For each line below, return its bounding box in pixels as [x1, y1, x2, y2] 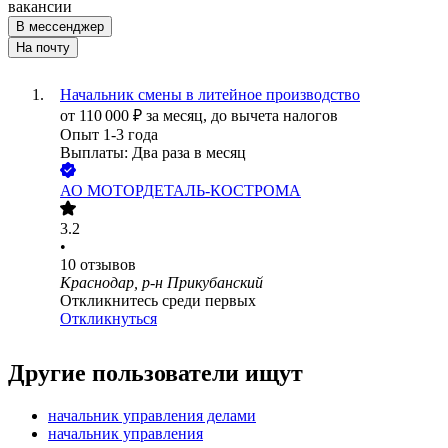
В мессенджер [16, 19, 104, 35]
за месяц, [146, 107, 211, 125]
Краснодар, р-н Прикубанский [60, 274, 263, 292]
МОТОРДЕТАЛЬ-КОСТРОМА [87, 182, 301, 200]
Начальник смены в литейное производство [60, 86, 360, 104]
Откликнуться [60, 310, 157, 328]
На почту [16, 40, 70, 56]
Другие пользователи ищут [8, 360, 303, 387]
